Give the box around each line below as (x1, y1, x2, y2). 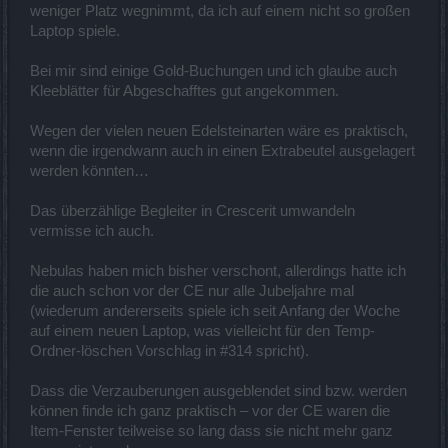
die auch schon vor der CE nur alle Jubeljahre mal (30, 282, 354, 299)
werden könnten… (30, 162, 149, 179)
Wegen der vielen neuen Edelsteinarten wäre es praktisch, (30, 122, 408, 139)
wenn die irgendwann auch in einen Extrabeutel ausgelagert (30, 142, 415, 159)
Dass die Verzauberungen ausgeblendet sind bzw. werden (30, 382, 407, 399)
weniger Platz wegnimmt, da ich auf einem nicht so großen (30, 2, 410, 19)
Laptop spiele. (30, 22, 120, 39)
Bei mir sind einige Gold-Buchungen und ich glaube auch (30, 62, 397, 79)
